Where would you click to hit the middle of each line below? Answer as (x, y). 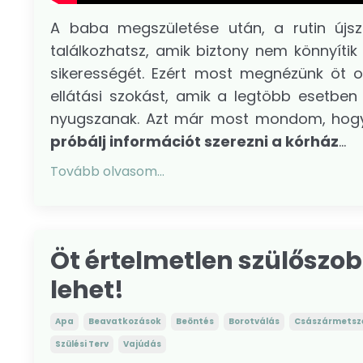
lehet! (87, 290)
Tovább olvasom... (107, 171)
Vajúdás (142, 344)
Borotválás (254, 321)
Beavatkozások (125, 321)
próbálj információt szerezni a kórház (194, 141)
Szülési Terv (82, 344)
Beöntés (195, 321)
